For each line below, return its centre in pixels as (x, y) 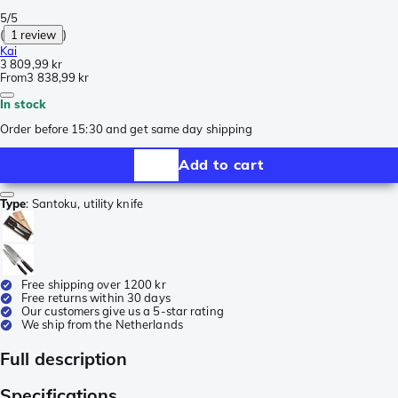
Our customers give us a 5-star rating (123, 310)
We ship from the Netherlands (102, 324)
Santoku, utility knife (87, 203)
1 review (34, 34)
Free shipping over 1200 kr (94, 284)
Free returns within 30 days (96, 297)
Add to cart (221, 165)
